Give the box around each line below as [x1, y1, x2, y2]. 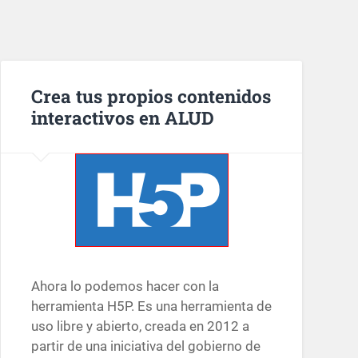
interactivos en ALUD [30, 105, 214, 129]
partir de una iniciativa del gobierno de [30, 338, 261, 355]
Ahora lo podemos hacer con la [30, 278, 219, 295]
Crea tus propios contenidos [30, 83, 271, 108]
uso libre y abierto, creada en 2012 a [30, 318, 249, 335]
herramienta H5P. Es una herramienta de [30, 298, 272, 315]
